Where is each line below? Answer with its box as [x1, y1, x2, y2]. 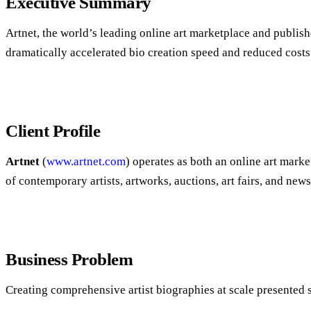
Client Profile [6, 121, 101, 140]
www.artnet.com [47, 154, 126, 168]
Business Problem [6, 249, 133, 269]
